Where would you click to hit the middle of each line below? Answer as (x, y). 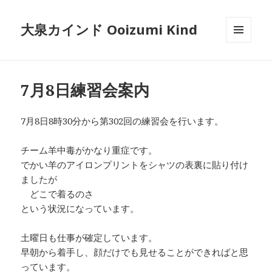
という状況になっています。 (80, 209)
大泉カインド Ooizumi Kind (116, 29)
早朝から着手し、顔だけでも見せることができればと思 (135, 252)
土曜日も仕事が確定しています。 (89, 238)
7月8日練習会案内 (85, 90)
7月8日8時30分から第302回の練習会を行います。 (122, 121)
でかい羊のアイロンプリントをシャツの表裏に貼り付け (135, 165)
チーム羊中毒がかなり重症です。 (89, 150)
